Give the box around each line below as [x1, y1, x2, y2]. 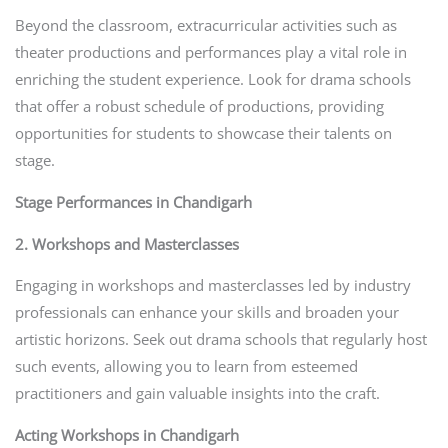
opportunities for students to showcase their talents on [14, 123, 392, 144]
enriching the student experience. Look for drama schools [14, 69, 411, 90]
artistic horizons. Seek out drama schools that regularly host [14, 329, 427, 350]
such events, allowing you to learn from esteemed [14, 356, 358, 377]
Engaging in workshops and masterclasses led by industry [14, 275, 411, 296]
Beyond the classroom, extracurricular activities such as [14, 15, 397, 36]
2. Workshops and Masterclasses [14, 233, 239, 254]
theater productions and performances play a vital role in [14, 42, 407, 63]
